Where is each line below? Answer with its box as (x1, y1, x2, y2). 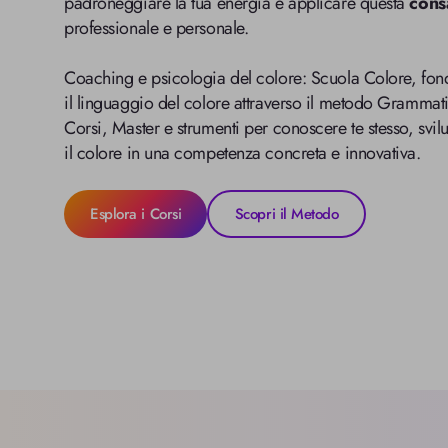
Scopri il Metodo (234, 202, 339, 225)
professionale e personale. (64, 15, 249, 41)
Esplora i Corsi (90, 202, 182, 225)
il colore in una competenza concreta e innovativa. (64, 140, 421, 166)
